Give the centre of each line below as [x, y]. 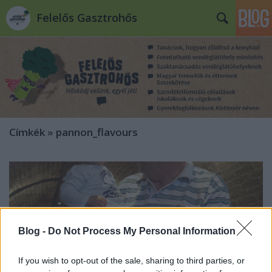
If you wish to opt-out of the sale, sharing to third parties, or [131, 260]
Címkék [27, 132]
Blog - [33, 231]
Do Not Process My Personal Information [142, 231]
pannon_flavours [97, 132]
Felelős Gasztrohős [87, 18]
